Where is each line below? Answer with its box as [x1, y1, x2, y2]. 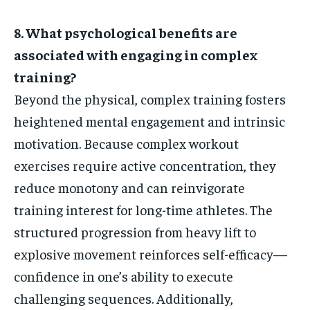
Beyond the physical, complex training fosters [14, 90, 286, 108]
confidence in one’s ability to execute [14, 267, 233, 285]
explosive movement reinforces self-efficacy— [14, 245, 287, 263]
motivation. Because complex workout [14, 134, 239, 152]
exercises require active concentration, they [14, 156, 276, 174]
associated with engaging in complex [14, 46, 257, 64]
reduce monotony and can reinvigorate [14, 179, 245, 197]
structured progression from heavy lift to [14, 223, 256, 241]
